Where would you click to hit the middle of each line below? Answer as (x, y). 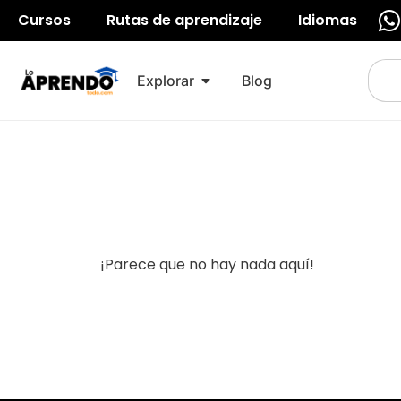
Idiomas (328, 20)
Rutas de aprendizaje (184, 20)
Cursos (44, 20)
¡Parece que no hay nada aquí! (207, 264)
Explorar (166, 81)
